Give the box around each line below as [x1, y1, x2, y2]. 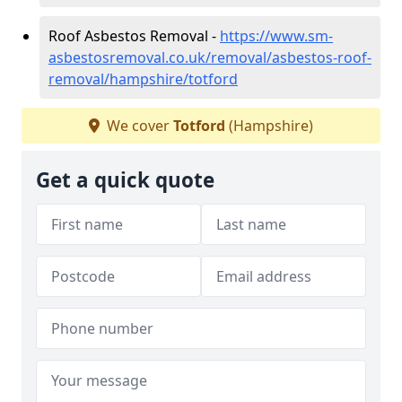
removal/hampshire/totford [48, 68, 238, 89]
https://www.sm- [220, 25, 333, 46]
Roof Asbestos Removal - [48, 25, 220, 46]
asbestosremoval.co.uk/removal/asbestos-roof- [48, 47, 371, 67]
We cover [103, 115, 173, 135]
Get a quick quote [36, 165, 214, 194]
